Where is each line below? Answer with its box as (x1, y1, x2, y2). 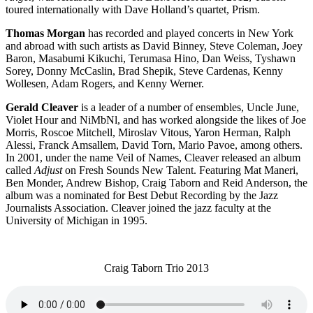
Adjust (34, 163, 62, 176)
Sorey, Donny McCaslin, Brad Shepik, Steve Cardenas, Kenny (6, 64, 283, 77)
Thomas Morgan (6, 27, 85, 39)
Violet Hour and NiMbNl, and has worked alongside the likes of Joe (6, 113, 306, 126)
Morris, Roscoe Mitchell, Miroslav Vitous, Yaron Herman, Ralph (6, 126, 291, 138)
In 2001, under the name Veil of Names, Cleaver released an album (6, 151, 300, 163)
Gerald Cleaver (6, 101, 78, 113)
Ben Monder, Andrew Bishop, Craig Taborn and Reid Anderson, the (6, 176, 307, 189)
